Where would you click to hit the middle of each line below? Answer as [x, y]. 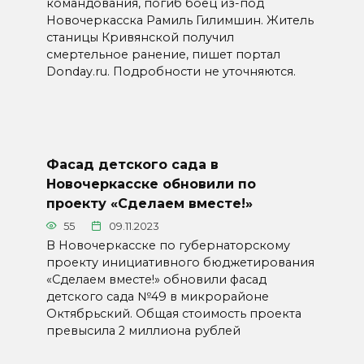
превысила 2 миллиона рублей [143, 330]
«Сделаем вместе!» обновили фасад [156, 279]
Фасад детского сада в [132, 164]
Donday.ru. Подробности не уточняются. [171, 71]
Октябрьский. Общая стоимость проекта [173, 313]
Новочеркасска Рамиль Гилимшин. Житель [180, 20]
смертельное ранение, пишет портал [163, 54]
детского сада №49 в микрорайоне [157, 296]
